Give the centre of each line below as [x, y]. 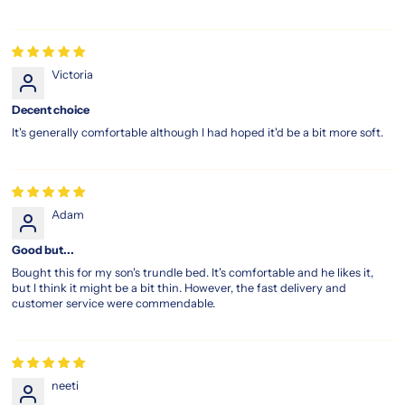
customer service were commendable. [114, 303]
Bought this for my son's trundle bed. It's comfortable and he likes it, [193, 272]
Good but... [43, 250]
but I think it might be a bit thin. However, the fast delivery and [179, 287]
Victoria [73, 74]
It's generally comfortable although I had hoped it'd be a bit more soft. [198, 132]
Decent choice [51, 109]
